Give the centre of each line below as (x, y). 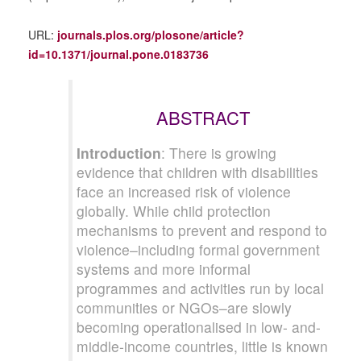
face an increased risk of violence (184, 191)
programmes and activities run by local (200, 288)
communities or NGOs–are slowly (184, 307)
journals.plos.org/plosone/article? (151, 35)
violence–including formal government (198, 249)
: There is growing (219, 153)
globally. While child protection (174, 211)
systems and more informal (164, 269)
